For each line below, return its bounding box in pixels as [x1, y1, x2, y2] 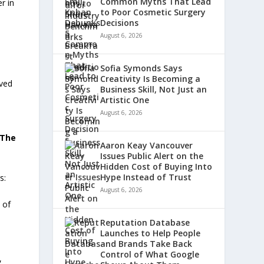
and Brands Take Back [100, 238, 193, 250]
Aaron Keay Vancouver [100, 140, 193, 151]
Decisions [100, 17, 139, 29]
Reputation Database [100, 217, 190, 229]
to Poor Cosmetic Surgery [100, 6, 206, 18]
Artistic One [100, 94, 150, 106]
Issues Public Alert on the [100, 150, 204, 162]
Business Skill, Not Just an [100, 84, 207, 95]
